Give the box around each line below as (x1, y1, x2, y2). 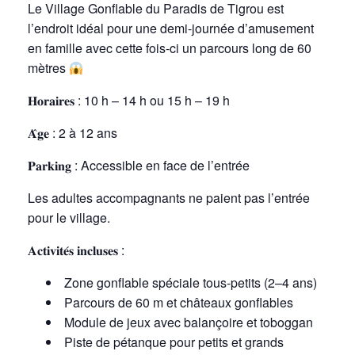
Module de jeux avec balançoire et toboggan (64, 312, 314, 331)
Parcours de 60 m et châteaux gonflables (64, 292, 294, 311)
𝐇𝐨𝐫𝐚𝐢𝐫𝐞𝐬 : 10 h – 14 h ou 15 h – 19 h (28, 90, 230, 109)
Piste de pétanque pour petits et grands (64, 332, 284, 351)
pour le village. (28, 208, 110, 227)
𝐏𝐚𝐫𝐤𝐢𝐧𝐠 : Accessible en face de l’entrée (28, 155, 250, 174)
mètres (28, 58, 69, 77)
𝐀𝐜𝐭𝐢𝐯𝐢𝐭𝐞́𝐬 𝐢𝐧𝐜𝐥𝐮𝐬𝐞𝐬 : (28, 240, 124, 259)
